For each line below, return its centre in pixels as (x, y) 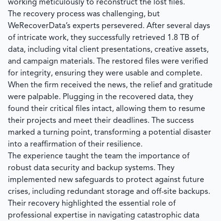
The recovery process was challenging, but (84, 14)
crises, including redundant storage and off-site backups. (109, 192)
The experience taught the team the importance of (99, 156)
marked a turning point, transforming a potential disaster (110, 133)
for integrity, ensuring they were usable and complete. (105, 74)
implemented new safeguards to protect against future (106, 180)
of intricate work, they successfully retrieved (88, 38)
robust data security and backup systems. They (91, 168)
